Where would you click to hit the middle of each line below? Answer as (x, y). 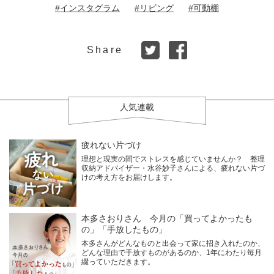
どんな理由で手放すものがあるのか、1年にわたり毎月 (172, 252)
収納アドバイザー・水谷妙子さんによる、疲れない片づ (173, 168)
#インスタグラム (87, 8)
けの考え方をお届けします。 (129, 177)
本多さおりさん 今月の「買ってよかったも (167, 218)
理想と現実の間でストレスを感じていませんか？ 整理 (173, 159)
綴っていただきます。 (118, 261)
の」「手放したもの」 (124, 229)
